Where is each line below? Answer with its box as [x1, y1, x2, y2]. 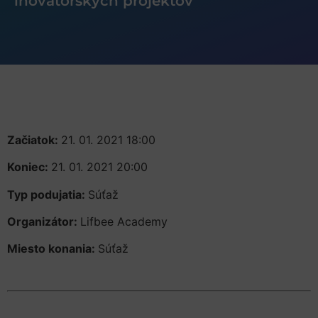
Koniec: [7, 160, 51, 175]
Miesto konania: [7, 241, 98, 256]
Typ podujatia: [7, 187, 88, 202]
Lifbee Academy [80, 214, 168, 229]
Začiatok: [7, 132, 61, 147]
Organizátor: [7, 214, 80, 229]
